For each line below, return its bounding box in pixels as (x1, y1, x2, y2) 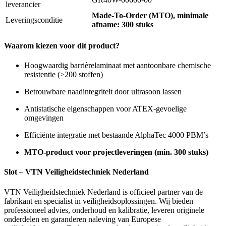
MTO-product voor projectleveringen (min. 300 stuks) (24, 148, 208, 157)
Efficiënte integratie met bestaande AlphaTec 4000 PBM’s (24, 131, 208, 140)
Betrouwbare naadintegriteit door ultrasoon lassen (24, 87, 182, 96)
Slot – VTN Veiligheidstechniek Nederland (4, 167, 149, 177)
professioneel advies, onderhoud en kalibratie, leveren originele (4, 205, 204, 214)
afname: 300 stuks (92, 20, 153, 29)
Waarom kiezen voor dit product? (4, 41, 120, 50)
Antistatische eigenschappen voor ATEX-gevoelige (24, 104, 187, 114)
